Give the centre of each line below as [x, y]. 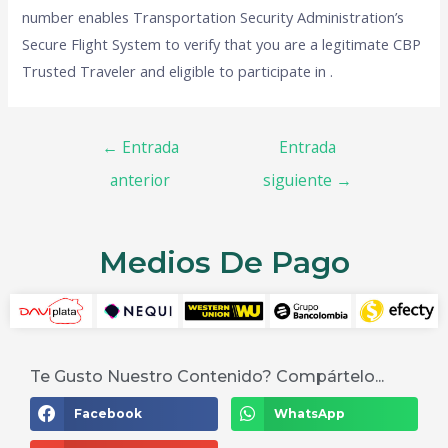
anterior [140, 179]
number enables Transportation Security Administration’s [213, 17]
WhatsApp [310, 413]
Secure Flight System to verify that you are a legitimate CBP [222, 44]
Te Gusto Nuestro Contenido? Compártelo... [207, 377]
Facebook [107, 413]
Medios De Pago [224, 262]
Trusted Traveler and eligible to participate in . [178, 71]
